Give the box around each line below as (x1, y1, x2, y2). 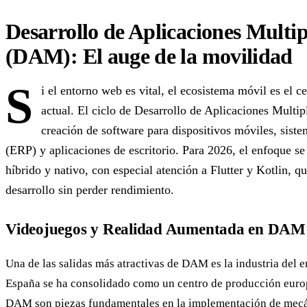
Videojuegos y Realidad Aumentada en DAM (5, 219, 306, 238)
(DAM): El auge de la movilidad (5, 43, 293, 69)
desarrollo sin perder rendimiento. (5, 182, 174, 197)
